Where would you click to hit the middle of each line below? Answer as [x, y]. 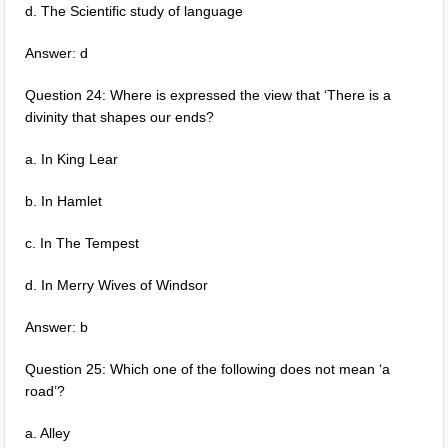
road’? [45, 391]
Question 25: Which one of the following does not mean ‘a [208, 369]
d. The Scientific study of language [134, 11]
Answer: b [57, 327]
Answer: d [57, 53]
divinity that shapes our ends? [120, 117]
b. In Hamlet [64, 201]
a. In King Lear [72, 159]
